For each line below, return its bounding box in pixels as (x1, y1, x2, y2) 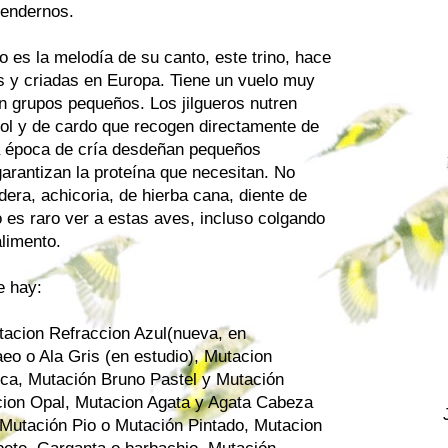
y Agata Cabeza (190, 392, 313, 412)
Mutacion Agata (75, 392, 190, 412)
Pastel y (145, 369, 216, 389)
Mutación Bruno (28, 369, 145, 389)
